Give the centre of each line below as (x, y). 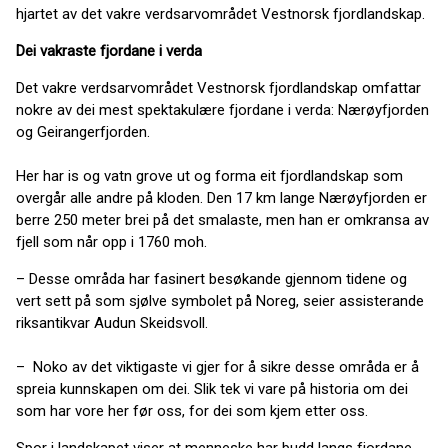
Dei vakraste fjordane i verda (109, 51)
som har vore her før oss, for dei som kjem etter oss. (192, 411)
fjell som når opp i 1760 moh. (111, 242)
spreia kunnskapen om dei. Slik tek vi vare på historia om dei (212, 389)
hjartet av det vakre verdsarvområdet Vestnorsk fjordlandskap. (220, 14)
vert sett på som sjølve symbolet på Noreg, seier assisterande (220, 301)
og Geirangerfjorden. (91, 132)
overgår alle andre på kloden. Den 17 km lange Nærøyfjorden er (221, 198)
